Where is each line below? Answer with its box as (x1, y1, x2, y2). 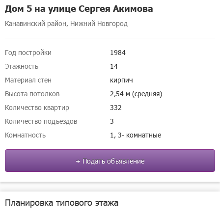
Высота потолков (5, 89, 59, 98)
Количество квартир (5, 103, 69, 112)
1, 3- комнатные (110, 130, 161, 139)
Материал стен (5, 75, 52, 84)
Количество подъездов (5, 116, 77, 126)
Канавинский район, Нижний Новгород (5, 19, 128, 28)
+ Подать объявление (76, 156, 144, 165)
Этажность (5, 61, 38, 71)
